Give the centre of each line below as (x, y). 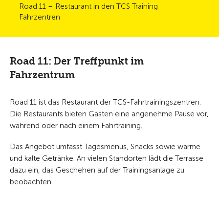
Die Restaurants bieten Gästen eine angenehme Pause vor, (109, 114)
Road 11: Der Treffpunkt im (77, 61)
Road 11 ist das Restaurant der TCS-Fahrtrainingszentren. (105, 102)
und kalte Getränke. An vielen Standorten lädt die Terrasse (107, 158)
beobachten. (31, 182)
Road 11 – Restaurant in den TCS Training (88, 6)
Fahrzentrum (42, 75)
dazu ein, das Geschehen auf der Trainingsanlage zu (97, 170)
